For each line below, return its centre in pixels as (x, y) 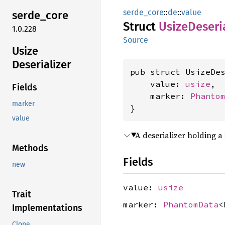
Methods (30, 148)
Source (136, 40)
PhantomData (191, 204)
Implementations (47, 208)
